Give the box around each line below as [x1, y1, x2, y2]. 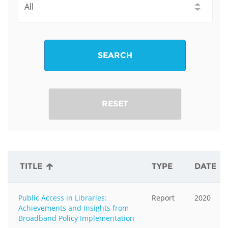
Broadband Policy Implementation [18, 213, 134, 223]
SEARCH [98, 50, 133, 60]
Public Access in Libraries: [18, 192, 107, 203]
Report [152, 192, 175, 203]
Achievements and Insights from [18, 203, 129, 213]
